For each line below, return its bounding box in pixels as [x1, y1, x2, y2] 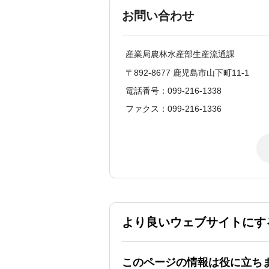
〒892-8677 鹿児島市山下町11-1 [125, 67, 249, 77]
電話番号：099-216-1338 [125, 85, 222, 95]
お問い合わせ [122, 9, 194, 23]
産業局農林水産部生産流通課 [125, 49, 235, 59]
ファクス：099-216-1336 [125, 104, 222, 114]
